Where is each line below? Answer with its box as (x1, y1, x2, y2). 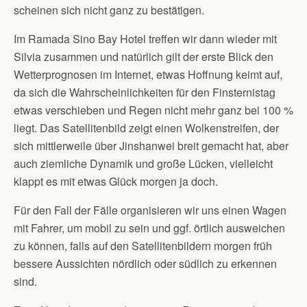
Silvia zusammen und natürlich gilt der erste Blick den (14, 49, 273, 64)
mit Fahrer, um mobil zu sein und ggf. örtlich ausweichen (14, 220, 285, 236)
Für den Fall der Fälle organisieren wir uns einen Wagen (14, 202, 286, 218)
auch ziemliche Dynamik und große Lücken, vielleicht (14, 156, 273, 171)
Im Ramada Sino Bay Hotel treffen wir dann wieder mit (14, 31, 277, 47)
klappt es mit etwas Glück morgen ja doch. (14, 173, 218, 189)
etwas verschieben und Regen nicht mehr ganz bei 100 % (14, 102, 293, 118)
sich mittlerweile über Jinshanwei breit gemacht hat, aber (14, 138, 288, 153)
